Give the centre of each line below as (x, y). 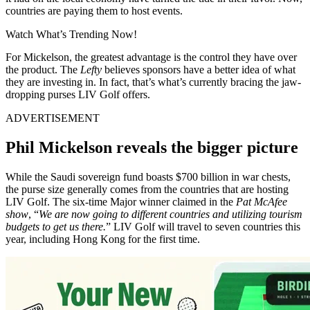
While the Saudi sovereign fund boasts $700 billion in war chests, (148, 176)
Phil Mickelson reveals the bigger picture (154, 147)
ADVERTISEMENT (53, 118)
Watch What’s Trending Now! (71, 34)
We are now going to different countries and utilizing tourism (171, 214)
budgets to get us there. (56, 226)
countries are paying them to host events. (94, 10)
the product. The (43, 69)
